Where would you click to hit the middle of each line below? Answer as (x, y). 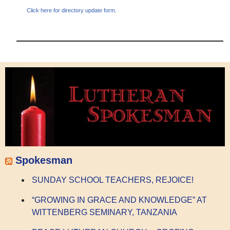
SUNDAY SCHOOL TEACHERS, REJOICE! (113, 180)
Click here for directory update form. (72, 11)
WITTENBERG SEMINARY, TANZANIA (104, 213)
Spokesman (44, 160)
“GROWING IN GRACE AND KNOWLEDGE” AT (119, 200)
